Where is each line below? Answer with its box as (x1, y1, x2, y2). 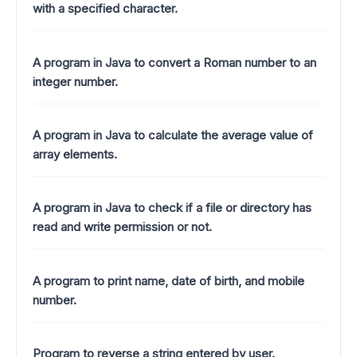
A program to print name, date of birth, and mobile (33, 273, 304, 288)
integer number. (33, 73, 118, 89)
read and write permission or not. (33, 219, 212, 235)
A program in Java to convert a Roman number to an (33, 54, 316, 70)
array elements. (33, 147, 117, 163)
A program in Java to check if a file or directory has (33, 200, 312, 216)
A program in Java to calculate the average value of (33, 127, 313, 143)
